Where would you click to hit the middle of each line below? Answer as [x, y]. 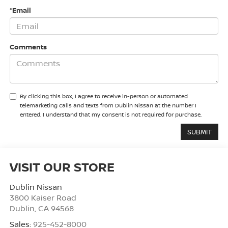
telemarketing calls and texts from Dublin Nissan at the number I [108, 105]
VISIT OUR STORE [62, 167]
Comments [28, 47]
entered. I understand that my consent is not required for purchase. [110, 115]
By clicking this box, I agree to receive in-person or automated [104, 96]
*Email [20, 10]
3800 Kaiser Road [43, 198]
